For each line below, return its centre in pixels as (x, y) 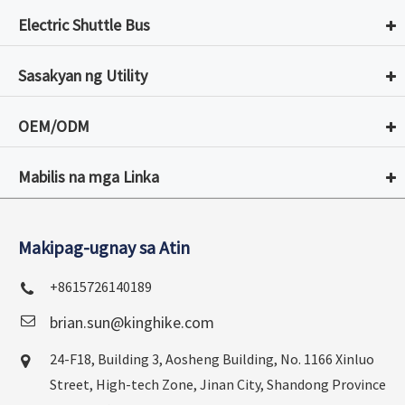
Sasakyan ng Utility (83, 76)
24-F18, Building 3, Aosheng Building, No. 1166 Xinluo (212, 359)
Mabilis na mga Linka (89, 177)
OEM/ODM (54, 127)
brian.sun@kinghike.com (132, 323)
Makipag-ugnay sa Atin (104, 248)
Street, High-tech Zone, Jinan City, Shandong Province (218, 385)
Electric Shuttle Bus (84, 25)
